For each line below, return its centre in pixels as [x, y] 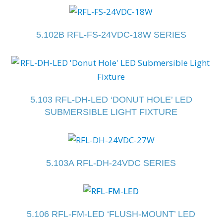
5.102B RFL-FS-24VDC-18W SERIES [111, 34]
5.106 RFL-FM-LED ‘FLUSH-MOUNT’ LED [111, 214]
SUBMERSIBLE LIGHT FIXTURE [111, 112]
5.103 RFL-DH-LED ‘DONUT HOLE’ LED [111, 99]
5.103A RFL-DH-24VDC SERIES [111, 163]
